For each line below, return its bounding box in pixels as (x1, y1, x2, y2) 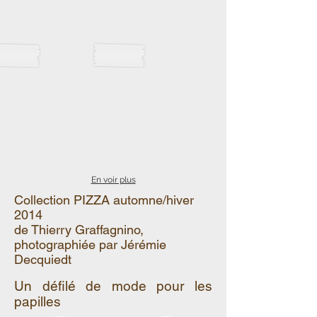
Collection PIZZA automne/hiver (14, 192, 194, 207)
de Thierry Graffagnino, (14, 222, 144, 237)
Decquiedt (14, 252, 71, 267)
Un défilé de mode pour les (14, 278, 212, 294)
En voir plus (91, 175, 136, 185)
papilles (14, 294, 61, 309)
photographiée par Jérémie (14, 237, 166, 252)
